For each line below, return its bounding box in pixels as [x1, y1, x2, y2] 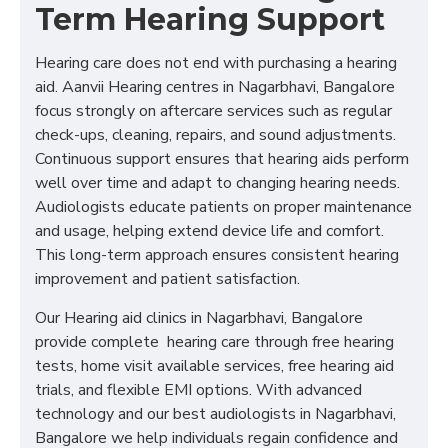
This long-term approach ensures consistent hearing [35, 244, 399, 266]
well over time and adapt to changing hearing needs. [35, 172, 400, 194]
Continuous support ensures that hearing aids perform [35, 148, 409, 170]
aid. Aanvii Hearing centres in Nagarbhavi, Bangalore [35, 76, 395, 98]
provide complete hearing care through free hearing [35, 331, 394, 353]
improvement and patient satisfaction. [35, 268, 300, 290]
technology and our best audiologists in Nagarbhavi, [35, 403, 396, 425]
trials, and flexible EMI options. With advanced [35, 379, 362, 401]
